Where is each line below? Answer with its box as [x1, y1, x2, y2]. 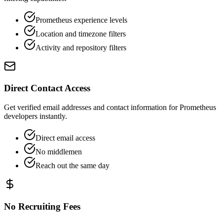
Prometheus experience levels [36, 15, 127, 24]
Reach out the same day [36, 161, 110, 170]
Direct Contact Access [4, 83, 90, 94]
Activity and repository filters [36, 43, 126, 52]
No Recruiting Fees [4, 201, 80, 212]
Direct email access [36, 133, 95, 142]
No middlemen [36, 147, 82, 156]
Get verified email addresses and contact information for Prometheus [4, 103, 216, 111]
